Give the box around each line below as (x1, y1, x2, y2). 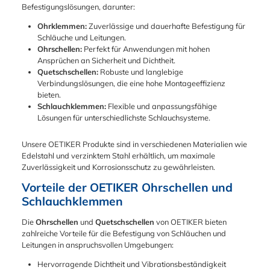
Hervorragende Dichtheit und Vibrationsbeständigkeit (37, 259, 226, 269)
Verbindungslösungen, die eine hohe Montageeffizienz (37, 78, 225, 88)
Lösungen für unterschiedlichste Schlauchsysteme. (37, 112, 210, 122)
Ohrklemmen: (37, 20, 87, 31)
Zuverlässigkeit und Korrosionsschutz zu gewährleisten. (22, 162, 215, 172)
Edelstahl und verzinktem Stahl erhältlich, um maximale (22, 151, 215, 161)
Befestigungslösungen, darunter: (22, 2, 135, 11)
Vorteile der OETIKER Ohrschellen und (22, 180, 233, 195)
